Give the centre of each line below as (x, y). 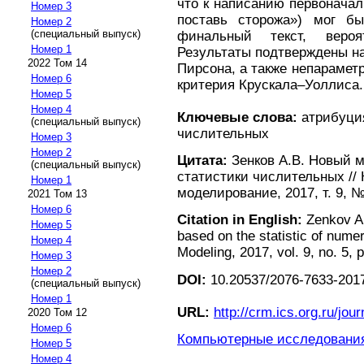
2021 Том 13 (57, 193)
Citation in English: (240, 220)
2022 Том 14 (57, 63)
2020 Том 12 (57, 312)
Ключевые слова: (237, 117)
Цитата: (202, 160)
